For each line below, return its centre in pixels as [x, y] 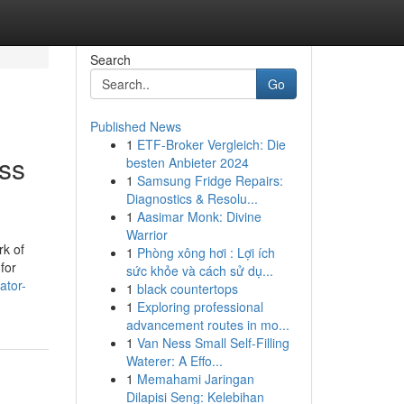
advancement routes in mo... [207, 325]
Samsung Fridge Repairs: [210, 180]
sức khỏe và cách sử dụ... [199, 271]
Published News [135, 126]
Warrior [147, 234]
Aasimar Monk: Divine [199, 216]
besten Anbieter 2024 [187, 162]
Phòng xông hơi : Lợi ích [206, 252]
